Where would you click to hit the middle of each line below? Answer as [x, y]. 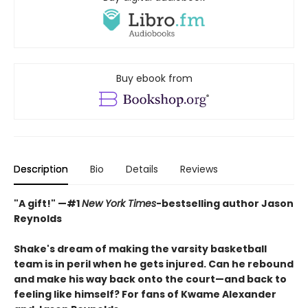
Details [142, 169]
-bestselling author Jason [225, 204]
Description [41, 169]
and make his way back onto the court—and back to [150, 279]
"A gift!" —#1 [48, 204]
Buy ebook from [154, 79]
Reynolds [38, 219]
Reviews [199, 169]
